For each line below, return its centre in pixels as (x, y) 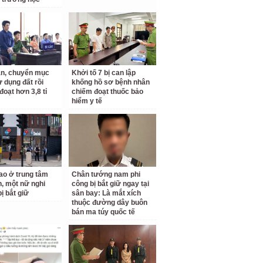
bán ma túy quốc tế (104, 212)
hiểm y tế (87, 101)
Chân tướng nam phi (106, 174)
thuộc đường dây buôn (110, 203)
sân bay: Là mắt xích (107, 193)
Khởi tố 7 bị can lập (104, 73)
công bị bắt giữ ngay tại (111, 184)
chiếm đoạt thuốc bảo (108, 92)
